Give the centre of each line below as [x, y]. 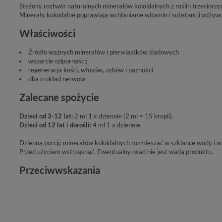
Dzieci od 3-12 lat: [46, 116]
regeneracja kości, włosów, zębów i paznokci [91, 70]
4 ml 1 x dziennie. [117, 125]
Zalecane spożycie [59, 97]
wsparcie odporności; [58, 61]
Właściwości [47, 33]
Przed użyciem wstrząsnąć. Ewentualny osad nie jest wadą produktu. [116, 151]
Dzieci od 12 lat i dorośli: [55, 125]
